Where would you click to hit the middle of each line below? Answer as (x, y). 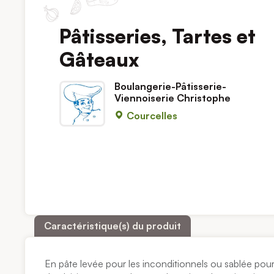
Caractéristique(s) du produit (113, 226)
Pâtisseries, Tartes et (158, 36)
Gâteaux (100, 59)
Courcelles (151, 115)
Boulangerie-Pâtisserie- (171, 86)
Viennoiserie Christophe (173, 98)
